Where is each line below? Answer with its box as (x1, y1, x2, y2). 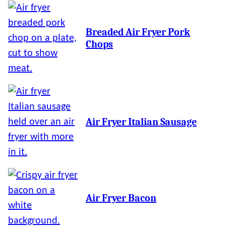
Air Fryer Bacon (86, 192, 156, 204)
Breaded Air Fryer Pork (86, 26, 190, 38)
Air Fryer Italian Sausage (86, 116, 197, 128)
